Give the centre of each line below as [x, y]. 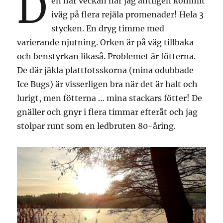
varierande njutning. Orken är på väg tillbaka [106, 43]
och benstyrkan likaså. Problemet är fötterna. [107, 56]
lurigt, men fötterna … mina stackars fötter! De [110, 98]
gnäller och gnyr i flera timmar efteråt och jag [108, 112]
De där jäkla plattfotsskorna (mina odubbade [106, 70]
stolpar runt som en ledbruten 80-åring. [97, 126]
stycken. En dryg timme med [108, 29]
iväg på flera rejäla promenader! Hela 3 [128, 15]
